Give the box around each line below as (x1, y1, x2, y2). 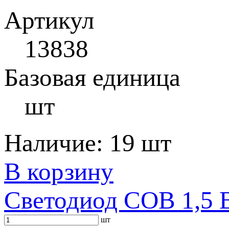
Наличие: (4, 129, 109, 157)
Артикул (4, 6, 94, 34)
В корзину (4, 157, 113, 186)
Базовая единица (4, 63, 180, 91)
